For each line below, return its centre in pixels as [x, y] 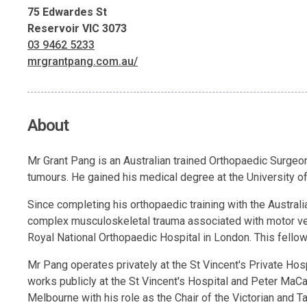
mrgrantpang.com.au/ [83, 61]
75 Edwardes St [67, 12]
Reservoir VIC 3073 [77, 28]
